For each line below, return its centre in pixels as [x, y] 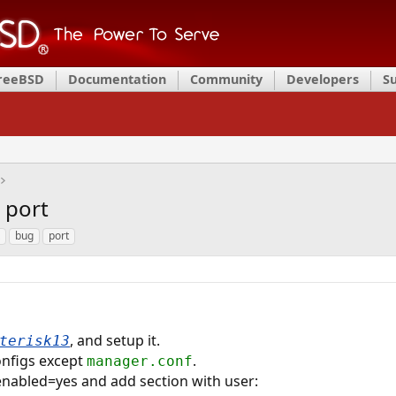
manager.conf [139, 361]
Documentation [117, 79]
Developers [323, 79]
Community [226, 79]
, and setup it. [114, 340]
